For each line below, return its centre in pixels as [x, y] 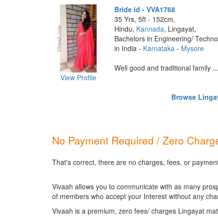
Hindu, [125, 29]
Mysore [192, 48]
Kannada [150, 29]
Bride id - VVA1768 [145, 9]
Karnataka [159, 48]
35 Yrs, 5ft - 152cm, [145, 19]
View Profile [78, 77]
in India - [128, 48]
